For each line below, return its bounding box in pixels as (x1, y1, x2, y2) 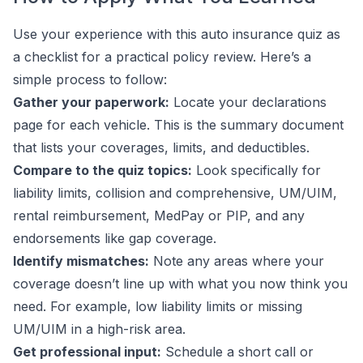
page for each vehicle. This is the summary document (13, 117, 344, 133)
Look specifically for (192, 162, 321, 178)
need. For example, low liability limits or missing (13, 298, 302, 314)
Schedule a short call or (161, 344, 314, 360)
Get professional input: (13, 344, 161, 360)
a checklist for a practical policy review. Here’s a (13, 49, 311, 65)
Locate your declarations (169, 94, 327, 110)
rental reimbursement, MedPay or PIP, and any (13, 207, 305, 224)
